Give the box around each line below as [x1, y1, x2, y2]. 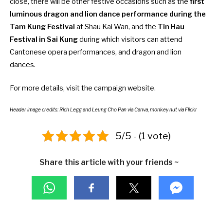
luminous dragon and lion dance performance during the [10, 9, 206, 18]
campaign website [94, 83, 154, 92]
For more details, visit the [10, 83, 94, 92]
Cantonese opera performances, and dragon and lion [10, 47, 182, 56]
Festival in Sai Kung [10, 35, 78, 44]
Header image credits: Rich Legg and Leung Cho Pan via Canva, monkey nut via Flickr [10, 106, 197, 112]
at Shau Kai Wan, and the [75, 22, 158, 31]
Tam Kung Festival [10, 22, 75, 31]
